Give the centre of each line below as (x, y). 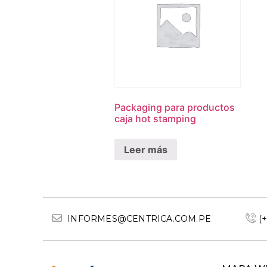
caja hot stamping (155, 119)
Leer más (146, 150)
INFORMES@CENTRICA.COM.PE (139, 218)
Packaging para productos (175, 108)
